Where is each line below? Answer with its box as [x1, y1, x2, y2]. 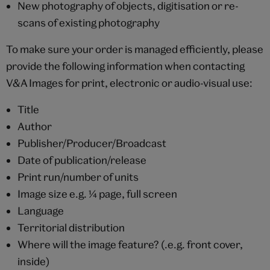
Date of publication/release [17, 153, 146, 166]
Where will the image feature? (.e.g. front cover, [17, 237, 243, 251]
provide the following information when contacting [6, 59, 245, 72]
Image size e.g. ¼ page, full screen [17, 187, 177, 200]
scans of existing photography [17, 16, 160, 29]
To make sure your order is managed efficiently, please [6, 42, 263, 55]
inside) [17, 254, 49, 268]
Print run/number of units [17, 170, 139, 183]
